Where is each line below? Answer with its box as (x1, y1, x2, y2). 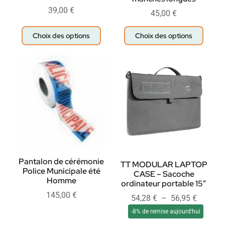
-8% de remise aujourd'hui (131, 208, 200, 215)
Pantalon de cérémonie (19, 156, 104, 167)
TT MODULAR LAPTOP (120, 159, 207, 170)
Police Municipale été (22, 166, 100, 177)
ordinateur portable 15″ (121, 178, 206, 189)
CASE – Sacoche (133, 169, 194, 180)
